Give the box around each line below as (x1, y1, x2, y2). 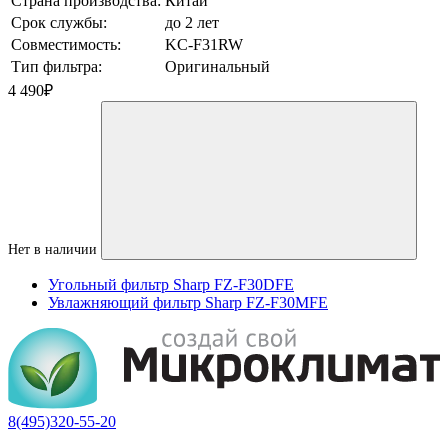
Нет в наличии (8, 242, 97, 258)
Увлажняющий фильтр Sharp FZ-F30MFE (48, 294, 328, 312)
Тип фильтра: (11, 58, 102, 76)
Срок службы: (11, 14, 107, 32)
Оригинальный (165, 58, 270, 76)
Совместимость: (11, 36, 121, 54)
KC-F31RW (165, 36, 243, 54)
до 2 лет (165, 14, 219, 32)
